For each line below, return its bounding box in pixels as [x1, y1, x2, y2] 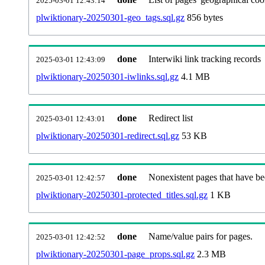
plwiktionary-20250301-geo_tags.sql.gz [36, 12, 185, 22]
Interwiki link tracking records [148, 53, 261, 64]
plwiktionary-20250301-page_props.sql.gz [36, 248, 195, 259]
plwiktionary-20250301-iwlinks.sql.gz [36, 71, 179, 82]
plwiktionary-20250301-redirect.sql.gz [36, 130, 179, 141]
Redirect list [148, 112, 193, 123]
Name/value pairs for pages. [148, 231, 253, 241]
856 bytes [185, 12, 223, 22]
